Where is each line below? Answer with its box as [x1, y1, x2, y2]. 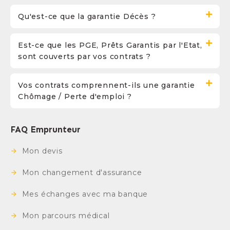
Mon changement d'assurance [22, 168, 142, 177]
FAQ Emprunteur [10, 124, 81, 135]
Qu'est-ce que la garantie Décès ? [18, 12, 156, 21]
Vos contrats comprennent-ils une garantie [18, 81, 195, 90]
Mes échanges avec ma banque [22, 189, 148, 199]
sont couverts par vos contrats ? [18, 52, 151, 61]
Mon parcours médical [22, 211, 110, 220]
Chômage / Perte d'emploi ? [18, 92, 132, 101]
